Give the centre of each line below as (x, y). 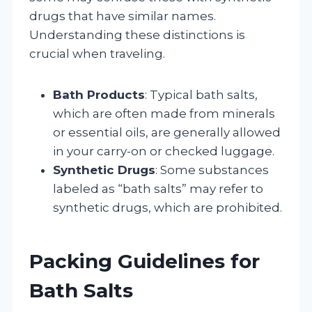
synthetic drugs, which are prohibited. (167, 207)
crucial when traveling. (97, 53)
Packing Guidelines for (145, 261)
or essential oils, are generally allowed (167, 132)
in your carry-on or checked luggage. (164, 151)
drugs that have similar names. (123, 16)
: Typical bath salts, (201, 94)
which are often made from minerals (164, 113)
